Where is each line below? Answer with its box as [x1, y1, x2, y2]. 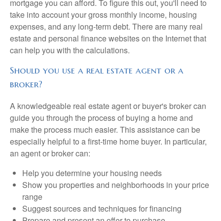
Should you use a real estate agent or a [10, 64, 184, 76]
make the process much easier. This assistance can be [10, 124, 200, 136]
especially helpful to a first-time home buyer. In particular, [10, 136, 207, 147]
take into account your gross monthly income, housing [10, 8, 197, 20]
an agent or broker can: [10, 147, 90, 159]
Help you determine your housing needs [22, 167, 162, 179]
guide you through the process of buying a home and [10, 112, 193, 124]
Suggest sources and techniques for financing [22, 203, 182, 215]
